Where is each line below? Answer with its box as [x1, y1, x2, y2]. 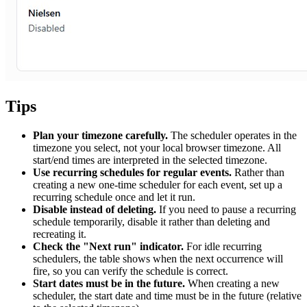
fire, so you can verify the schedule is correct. [33, 265, 228, 278]
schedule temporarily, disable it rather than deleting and [33, 216, 270, 228]
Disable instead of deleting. [33, 204, 156, 216]
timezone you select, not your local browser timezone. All [33, 142, 281, 154]
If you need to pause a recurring [156, 204, 296, 216]
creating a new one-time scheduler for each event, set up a [33, 179, 282, 191]
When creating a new [185, 278, 280, 290]
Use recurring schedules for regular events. [33, 167, 232, 179]
